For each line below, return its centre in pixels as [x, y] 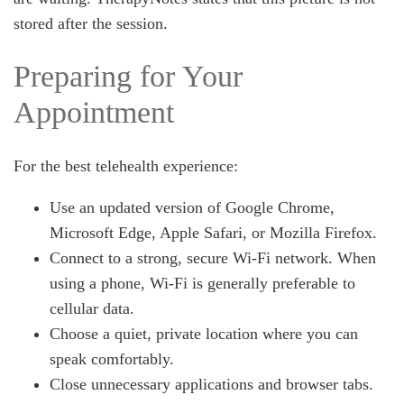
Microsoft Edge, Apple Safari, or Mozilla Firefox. [213, 233]
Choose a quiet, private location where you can [204, 334]
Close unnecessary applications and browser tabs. [211, 384]
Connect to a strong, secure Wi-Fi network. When [213, 258]
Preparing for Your [128, 76]
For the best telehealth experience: [126, 166]
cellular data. [92, 308]
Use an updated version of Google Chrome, [192, 207]
